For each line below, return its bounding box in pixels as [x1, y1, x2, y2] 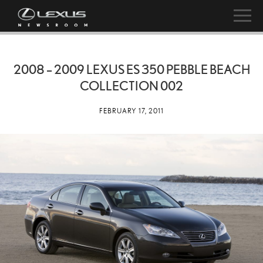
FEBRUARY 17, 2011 [99, 107, 164, 114]
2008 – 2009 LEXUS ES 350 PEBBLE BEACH [13, 62, 250, 76]
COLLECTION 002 [80, 78, 183, 93]
